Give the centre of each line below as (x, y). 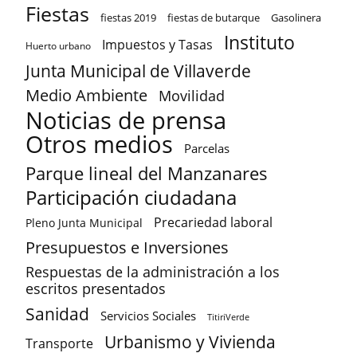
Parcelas (207, 149)
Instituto (259, 43)
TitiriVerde (228, 317)
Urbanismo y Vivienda (190, 342)
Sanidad (57, 314)
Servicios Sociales (148, 316)
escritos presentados (96, 289)
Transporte (59, 344)
